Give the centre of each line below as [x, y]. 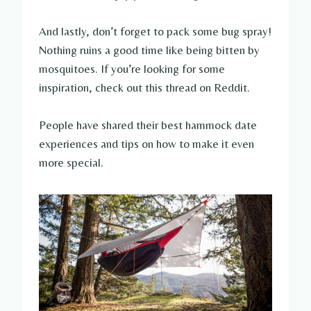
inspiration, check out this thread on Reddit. [144, 88]
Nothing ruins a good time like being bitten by [149, 50]
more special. [71, 163]
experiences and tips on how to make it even [146, 144]
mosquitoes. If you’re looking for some [132, 69]
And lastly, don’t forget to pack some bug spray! [155, 32]
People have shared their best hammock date [148, 125]
